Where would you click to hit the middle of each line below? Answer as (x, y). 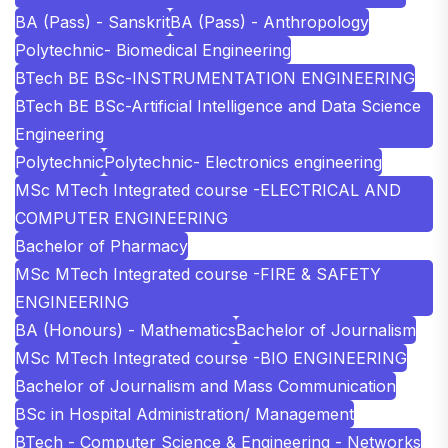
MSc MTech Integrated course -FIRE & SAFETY (198, 273)
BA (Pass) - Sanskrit (92, 21)
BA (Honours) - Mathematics (125, 329)
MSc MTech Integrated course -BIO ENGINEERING (211, 357)
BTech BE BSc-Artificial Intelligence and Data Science (218, 105)
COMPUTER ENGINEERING (121, 217)
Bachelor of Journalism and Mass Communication (205, 385)
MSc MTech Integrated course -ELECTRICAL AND (208, 189)
